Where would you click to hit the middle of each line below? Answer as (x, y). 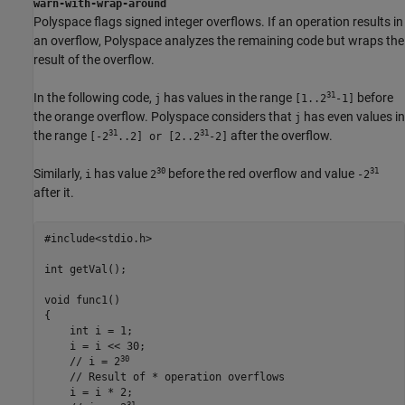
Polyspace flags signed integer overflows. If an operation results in (218, 21)
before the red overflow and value (261, 173)
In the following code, (94, 97)
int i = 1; (88, 331)
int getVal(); (85, 270)
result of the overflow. (94, 59)
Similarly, (59, 173)
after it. (54, 192)
